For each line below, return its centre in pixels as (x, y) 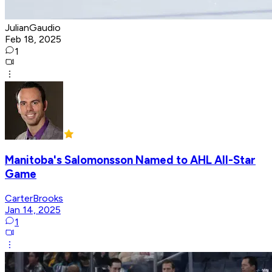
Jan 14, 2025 (33, 210)
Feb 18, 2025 (33, 39)
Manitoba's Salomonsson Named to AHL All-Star (130, 160)
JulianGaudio (33, 27)
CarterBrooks (34, 199)
